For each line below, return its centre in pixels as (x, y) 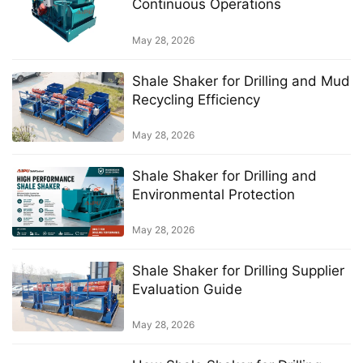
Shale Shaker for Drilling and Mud (241, 81)
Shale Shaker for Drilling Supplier (238, 271)
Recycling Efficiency (196, 99)
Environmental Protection (213, 194)
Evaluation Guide (187, 290)
